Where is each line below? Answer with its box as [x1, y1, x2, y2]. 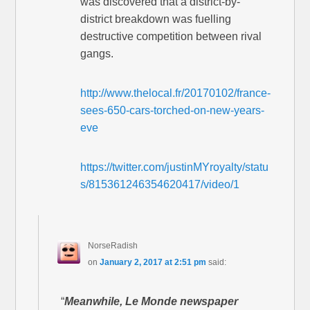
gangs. [80, 48, 114, 60]
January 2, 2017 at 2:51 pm [99, 257, 206, 268]
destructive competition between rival [80, 30, 262, 43]
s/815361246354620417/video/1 [80, 179, 240, 191]
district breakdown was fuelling [80, 13, 232, 26]
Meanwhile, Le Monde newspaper [64, 295, 239, 308]
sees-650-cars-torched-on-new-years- [80, 104, 265, 117]
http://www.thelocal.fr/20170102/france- [80, 87, 271, 100]
